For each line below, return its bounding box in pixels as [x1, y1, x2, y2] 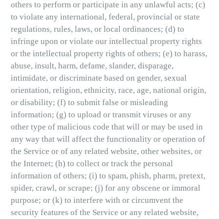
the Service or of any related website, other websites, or [11, 147, 202, 156]
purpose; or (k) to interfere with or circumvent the [11, 196, 183, 205]
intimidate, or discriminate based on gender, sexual [11, 73, 187, 83]
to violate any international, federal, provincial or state [11, 12, 200, 22]
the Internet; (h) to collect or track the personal [11, 159, 173, 169]
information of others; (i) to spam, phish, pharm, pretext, [11, 171, 205, 181]
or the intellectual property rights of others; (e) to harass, [11, 49, 207, 59]
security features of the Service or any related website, [11, 208, 198, 218]
